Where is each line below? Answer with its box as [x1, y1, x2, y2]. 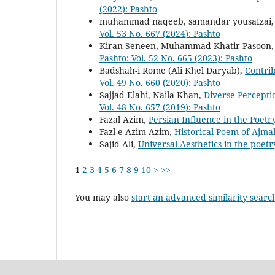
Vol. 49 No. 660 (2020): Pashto [99, 77, 220, 89]
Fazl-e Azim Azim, [99, 126, 174, 138]
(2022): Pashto [99, 3, 157, 15]
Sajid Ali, [99, 138, 138, 150]
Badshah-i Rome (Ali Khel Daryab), [99, 64, 245, 77]
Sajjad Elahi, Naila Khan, [99, 89, 204, 101]
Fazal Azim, [99, 114, 149, 126]
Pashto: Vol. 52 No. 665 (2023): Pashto [99, 52, 252, 64]
